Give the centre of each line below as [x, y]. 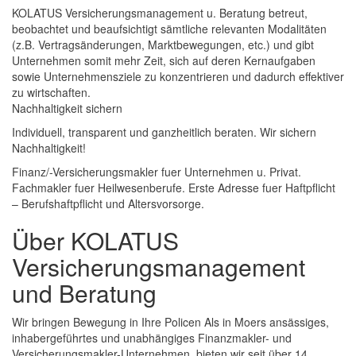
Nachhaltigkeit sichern [67, 108]
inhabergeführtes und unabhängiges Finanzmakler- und [152, 338]
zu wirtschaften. [51, 93]
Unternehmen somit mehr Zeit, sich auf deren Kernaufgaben [164, 61]
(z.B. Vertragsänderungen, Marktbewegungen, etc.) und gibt [163, 45]
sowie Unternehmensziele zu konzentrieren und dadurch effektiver [178, 77]
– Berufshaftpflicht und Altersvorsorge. [108, 204]
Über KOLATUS [95, 241]
